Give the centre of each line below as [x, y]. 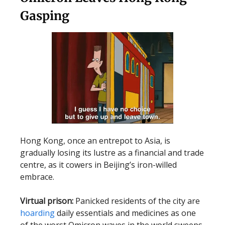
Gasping [45, 16]
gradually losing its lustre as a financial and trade [112, 153]
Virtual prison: [47, 201]
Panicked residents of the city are [137, 201]
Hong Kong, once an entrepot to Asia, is [95, 141]
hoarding [37, 213]
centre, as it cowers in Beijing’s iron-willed [98, 165]
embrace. [39, 177]
